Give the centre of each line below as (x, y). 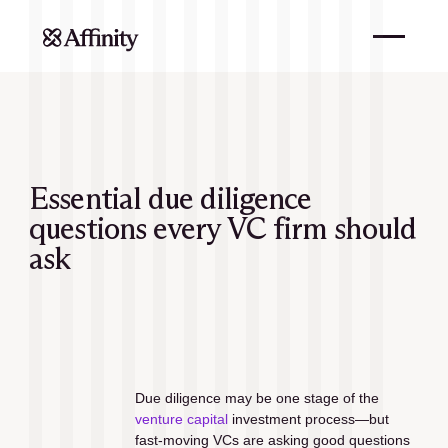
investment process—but (308, 418)
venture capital (181, 418)
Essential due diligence (170, 199)
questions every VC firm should (222, 229)
